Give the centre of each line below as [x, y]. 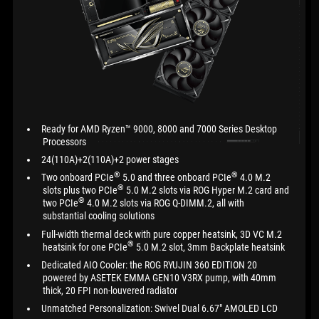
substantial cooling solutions [98, 216]
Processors [64, 142]
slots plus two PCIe [80, 191]
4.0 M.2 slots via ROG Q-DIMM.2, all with [164, 204]
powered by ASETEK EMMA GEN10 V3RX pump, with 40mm [159, 278]
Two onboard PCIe [77, 178]
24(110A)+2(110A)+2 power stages [110, 160]
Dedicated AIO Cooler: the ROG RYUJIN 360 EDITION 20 [149, 265]
